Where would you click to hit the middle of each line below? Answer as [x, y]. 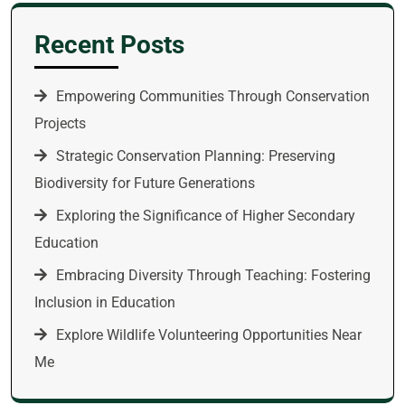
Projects [60, 123]
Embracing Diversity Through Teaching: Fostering [213, 275]
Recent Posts [109, 45]
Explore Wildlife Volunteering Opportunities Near [209, 335]
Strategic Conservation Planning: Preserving [196, 156]
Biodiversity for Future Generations [145, 183]
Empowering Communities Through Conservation [213, 96]
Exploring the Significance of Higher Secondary [206, 216]
